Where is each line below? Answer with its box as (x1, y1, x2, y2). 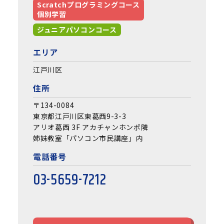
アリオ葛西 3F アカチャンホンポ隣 (32, 122, 148, 132)
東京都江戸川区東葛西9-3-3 (32, 111, 126, 121)
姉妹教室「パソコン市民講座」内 (32, 133, 143, 143)
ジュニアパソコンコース (36, 24, 117, 35)
